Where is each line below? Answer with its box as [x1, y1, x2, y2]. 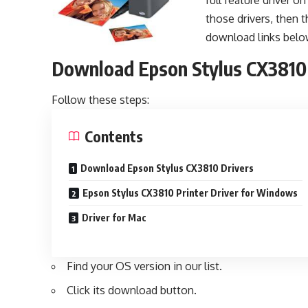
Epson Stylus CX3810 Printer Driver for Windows [82, 186, 298, 199]
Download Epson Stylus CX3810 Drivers [80, 162, 254, 174]
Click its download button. [67, 283, 197, 297]
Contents [85, 126, 144, 146]
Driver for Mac [82, 211, 147, 223]
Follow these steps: [52, 92, 150, 107]
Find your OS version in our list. [67, 258, 223, 273]
